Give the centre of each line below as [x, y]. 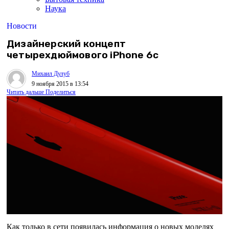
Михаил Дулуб [51, 73]
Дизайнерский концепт [66, 44]
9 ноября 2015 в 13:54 [60, 84]
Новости [22, 26]
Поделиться [61, 92]
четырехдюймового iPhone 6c [83, 55]
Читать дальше [25, 92]
